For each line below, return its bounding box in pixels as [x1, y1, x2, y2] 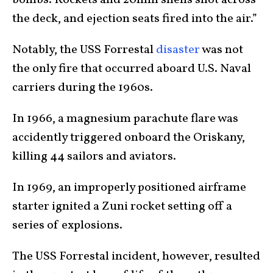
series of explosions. [12, 217, 122, 234]
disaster [156, 41, 200, 58]
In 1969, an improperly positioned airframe [12, 179, 246, 196]
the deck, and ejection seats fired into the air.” [12, 10, 257, 27]
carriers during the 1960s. [12, 79, 153, 96]
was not [200, 41, 243, 58]
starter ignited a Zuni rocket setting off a [12, 198, 232, 215]
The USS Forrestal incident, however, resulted [12, 248, 260, 265]
